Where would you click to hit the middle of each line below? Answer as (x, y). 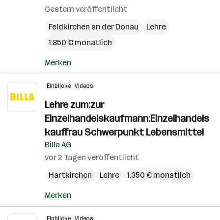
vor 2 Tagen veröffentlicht (92, 157)
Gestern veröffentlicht (86, 9)
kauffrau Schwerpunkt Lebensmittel (124, 132)
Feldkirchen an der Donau (94, 27)
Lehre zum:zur (74, 105)
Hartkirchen (70, 175)
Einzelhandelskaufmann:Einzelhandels (127, 118)
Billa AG (58, 145)
